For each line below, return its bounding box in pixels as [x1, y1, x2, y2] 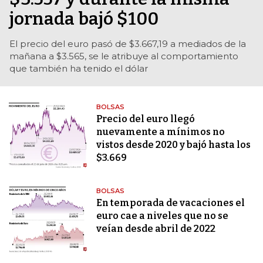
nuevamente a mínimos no [96, 126, 225, 138]
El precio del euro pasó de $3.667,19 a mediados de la [9, 38, 246, 50]
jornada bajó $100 [9, 8, 159, 30]
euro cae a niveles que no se [96, 210, 229, 222]
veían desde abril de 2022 [96, 223, 216, 235]
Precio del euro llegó [96, 113, 195, 125]
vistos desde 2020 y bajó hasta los [96, 139, 251, 151]
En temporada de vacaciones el [96, 197, 245, 209]
